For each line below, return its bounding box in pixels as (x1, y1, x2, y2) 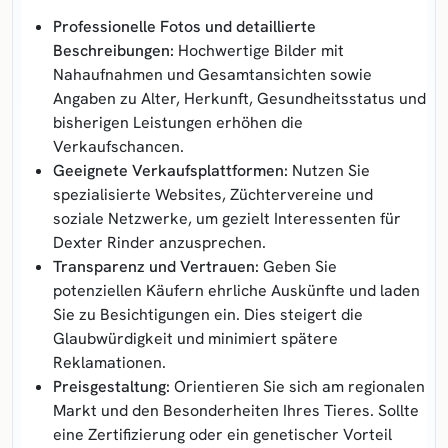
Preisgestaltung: (53, 375, 170, 397)
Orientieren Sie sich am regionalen (170, 375, 425, 397)
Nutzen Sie (288, 159, 370, 181)
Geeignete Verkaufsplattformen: (53, 159, 288, 181)
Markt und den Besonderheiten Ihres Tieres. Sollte (53, 399, 419, 421)
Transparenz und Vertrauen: (53, 255, 259, 277)
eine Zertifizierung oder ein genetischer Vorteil (53, 423, 392, 445)
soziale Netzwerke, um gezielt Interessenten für (53, 207, 401, 229)
